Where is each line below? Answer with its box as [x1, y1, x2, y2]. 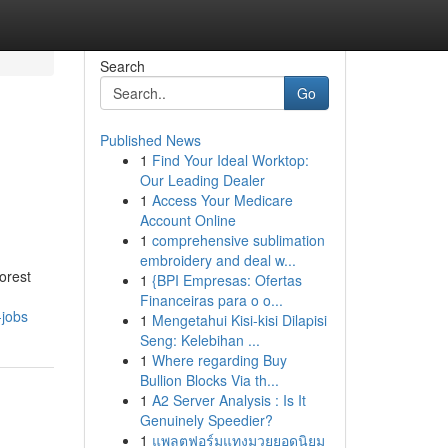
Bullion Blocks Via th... [139, 370, 279, 390]
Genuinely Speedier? [139, 410, 273, 430]
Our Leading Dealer [139, 170, 265, 190]
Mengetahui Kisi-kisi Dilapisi [151, 310, 327, 330]
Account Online [139, 210, 236, 230]
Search [99, 56, 145, 76]
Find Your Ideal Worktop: [151, 150, 309, 170]
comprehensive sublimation [151, 230, 325, 250]
